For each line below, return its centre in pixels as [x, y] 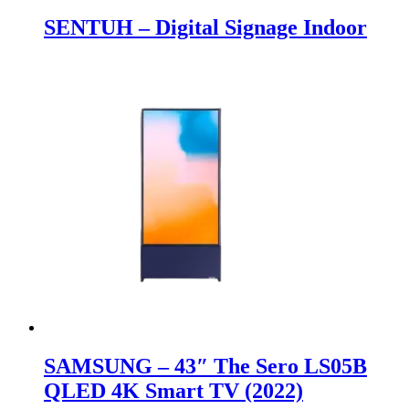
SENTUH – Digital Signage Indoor [205, 28]
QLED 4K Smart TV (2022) [173, 391]
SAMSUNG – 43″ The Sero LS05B [205, 367]
